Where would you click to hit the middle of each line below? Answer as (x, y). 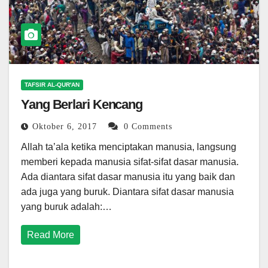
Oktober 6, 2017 (66, 127)
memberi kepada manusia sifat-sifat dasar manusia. (130, 162)
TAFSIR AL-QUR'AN (52, 85)
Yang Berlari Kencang (82, 105)
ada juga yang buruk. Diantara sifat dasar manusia (127, 192)
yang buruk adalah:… (66, 207)
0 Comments (148, 127)
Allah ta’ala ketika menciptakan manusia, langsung (129, 147)
